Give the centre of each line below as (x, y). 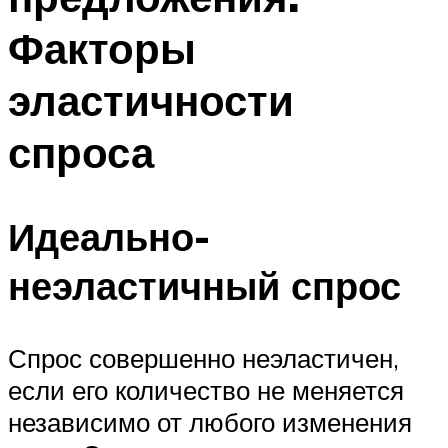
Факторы (102, 47)
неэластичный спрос (204, 286)
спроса (81, 151)
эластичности (151, 99)
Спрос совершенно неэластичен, (203, 358)
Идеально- (109, 237)
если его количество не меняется (206, 390)
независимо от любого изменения (210, 422)
